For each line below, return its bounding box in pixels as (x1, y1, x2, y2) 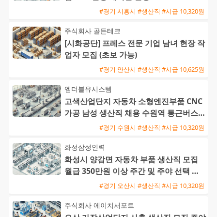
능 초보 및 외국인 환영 (64, 177, 142, 188)
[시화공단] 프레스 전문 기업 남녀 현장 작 (64, 38, 205, 49)
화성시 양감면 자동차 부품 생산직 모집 (64, 154, 198, 165)
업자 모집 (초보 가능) (64, 49, 137, 61)
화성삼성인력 (64, 142, 105, 152)
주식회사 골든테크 (64, 26, 121, 36)
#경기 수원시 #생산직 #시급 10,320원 (99, 123, 204, 132)
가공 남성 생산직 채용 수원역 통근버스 (64, 108, 198, 119)
